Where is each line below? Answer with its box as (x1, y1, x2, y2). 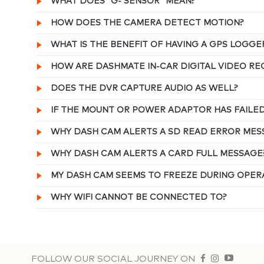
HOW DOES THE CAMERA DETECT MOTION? (51, 18, 244, 27)
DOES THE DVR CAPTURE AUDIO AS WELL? (51, 84, 238, 93)
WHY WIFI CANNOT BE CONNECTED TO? (51, 193, 227, 202)
